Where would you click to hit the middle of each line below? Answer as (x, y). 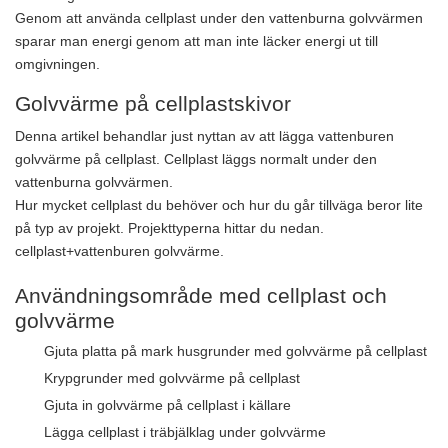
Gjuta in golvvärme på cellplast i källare (167, 405)
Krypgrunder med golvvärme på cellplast (172, 378)
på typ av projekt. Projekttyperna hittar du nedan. (169, 228)
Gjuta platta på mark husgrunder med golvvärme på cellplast (235, 351)
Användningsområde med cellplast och (201, 296)
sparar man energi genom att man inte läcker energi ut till (196, 41)
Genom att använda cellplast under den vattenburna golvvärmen (219, 18)
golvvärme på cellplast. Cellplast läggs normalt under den (196, 159)
